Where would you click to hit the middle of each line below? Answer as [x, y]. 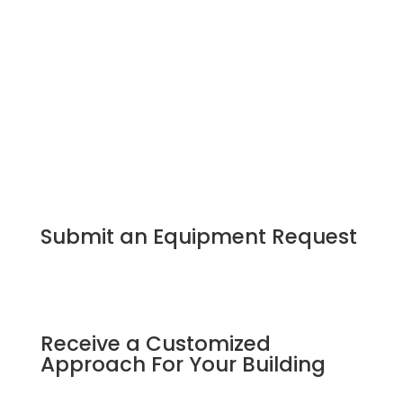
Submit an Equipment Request [198, 236]
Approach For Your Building [183, 364]
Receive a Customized [155, 343]
